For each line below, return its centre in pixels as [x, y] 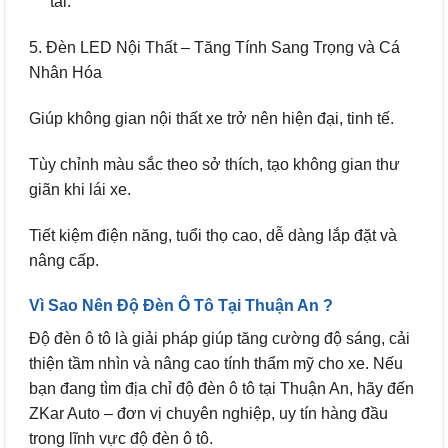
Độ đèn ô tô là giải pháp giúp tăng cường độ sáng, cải [219, 339]
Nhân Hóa [65, 73]
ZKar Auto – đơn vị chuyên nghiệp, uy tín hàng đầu [208, 414]
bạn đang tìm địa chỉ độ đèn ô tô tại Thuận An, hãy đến [221, 389]
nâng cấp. [64, 260]
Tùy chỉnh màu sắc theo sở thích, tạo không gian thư [214, 164]
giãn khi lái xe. [80, 189]
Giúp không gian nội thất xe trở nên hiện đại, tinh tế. [211, 118]
